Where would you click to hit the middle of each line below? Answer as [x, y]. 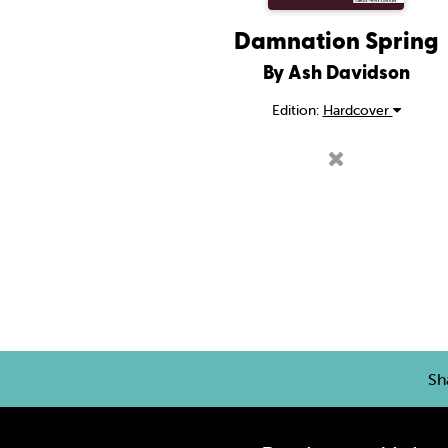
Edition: [297, 109]
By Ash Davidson [336, 71]
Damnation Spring [336, 39]
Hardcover [357, 109]
